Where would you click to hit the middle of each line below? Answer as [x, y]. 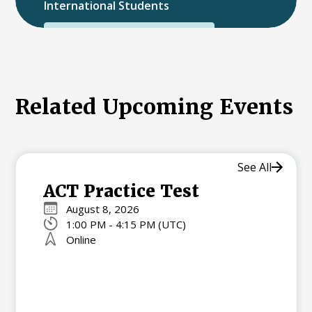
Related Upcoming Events [155, 107]
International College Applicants [129, 32]
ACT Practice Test [121, 191]
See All [254, 167]
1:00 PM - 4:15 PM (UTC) [126, 224]
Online [81, 239]
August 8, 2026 [102, 209]
